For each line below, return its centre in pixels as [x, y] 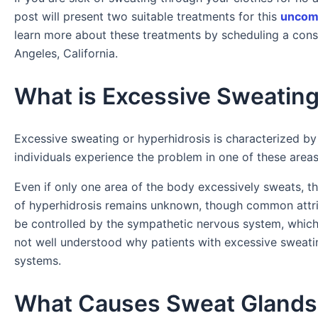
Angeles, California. [66, 54]
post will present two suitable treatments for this [147, 17]
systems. [38, 261]
